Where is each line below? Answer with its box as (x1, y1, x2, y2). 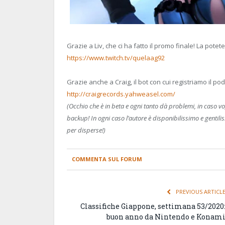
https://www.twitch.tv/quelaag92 (67, 53, 165, 63)
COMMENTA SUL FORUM (72, 155, 142, 163)
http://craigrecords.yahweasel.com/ (67, 89, 175, 99)
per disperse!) (67, 126, 105, 135)
